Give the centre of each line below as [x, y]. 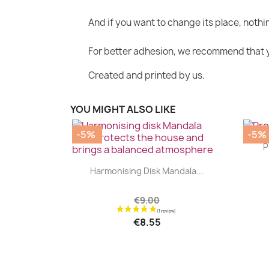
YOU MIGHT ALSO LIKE [123, 109]
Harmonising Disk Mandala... [147, 171]
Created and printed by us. [147, 75]
